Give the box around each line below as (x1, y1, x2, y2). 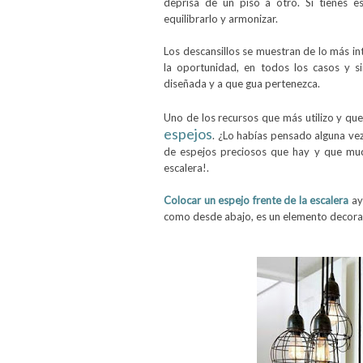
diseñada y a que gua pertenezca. (164, 77, 322, 90)
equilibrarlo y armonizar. (164, 12, 280, 25)
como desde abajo (164, 210, 251, 223)
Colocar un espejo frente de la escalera (164, 194, 349, 207)
